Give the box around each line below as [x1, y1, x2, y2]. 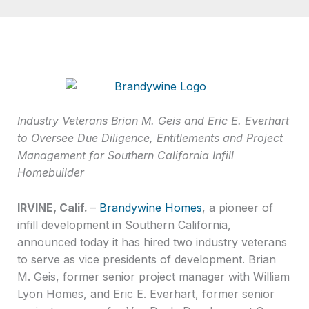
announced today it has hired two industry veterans [17, 235, 287, 249]
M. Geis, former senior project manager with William [17, 269, 290, 283]
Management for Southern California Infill [17, 148, 234, 163]
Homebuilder [17, 166, 84, 180]
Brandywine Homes [99, 200, 202, 215]
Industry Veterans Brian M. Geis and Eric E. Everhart [17, 114, 289, 128]
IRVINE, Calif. [17, 200, 90, 215]
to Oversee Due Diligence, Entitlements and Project [17, 131, 283, 146]
